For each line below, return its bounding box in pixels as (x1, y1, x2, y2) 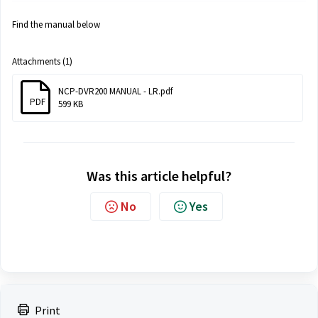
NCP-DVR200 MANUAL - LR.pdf (58, 85, 172, 97)
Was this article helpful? (87, 167, 231, 185)
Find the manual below (12, 18, 100, 31)
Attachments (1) (12, 55, 72, 67)
